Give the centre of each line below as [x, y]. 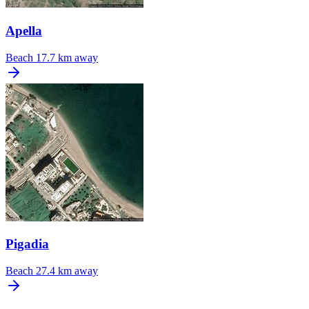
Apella [24, 30]
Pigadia [27, 244]
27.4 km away [67, 270]
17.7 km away [67, 57]
